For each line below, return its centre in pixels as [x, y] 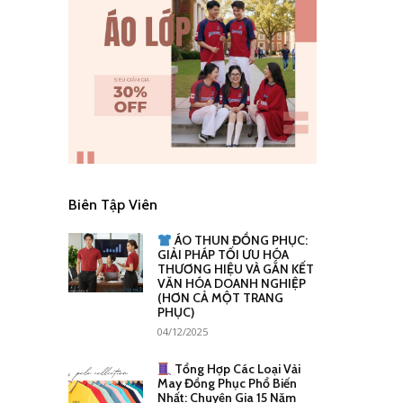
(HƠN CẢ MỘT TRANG [220, 298]
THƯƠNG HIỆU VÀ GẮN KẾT [235, 269]
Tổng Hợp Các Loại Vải [236, 369]
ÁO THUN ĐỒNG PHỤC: [239, 241]
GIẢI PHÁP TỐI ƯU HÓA [223, 255]
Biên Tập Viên [113, 205]
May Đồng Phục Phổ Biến [227, 384]
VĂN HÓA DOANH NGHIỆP [231, 284]
